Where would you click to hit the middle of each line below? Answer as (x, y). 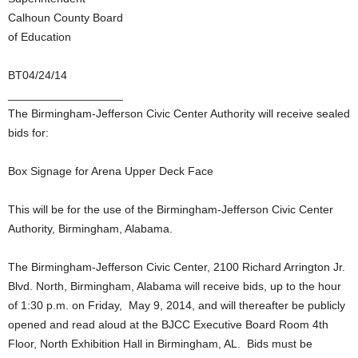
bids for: (28, 133)
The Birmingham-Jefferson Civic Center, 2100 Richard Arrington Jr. (177, 267)
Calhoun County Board (66, 18)
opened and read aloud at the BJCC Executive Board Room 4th (168, 324)
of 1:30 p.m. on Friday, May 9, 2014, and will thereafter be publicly (177, 305)
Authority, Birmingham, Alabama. (90, 229)
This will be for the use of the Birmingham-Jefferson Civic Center (171, 209)
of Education (40, 37)
